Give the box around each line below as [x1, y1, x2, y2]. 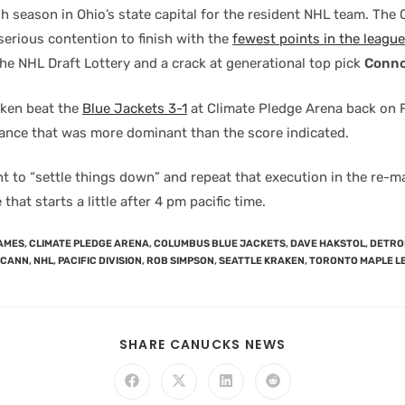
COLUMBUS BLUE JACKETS [154, 237, 286, 250]
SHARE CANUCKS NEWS [118, 335, 287, 353]
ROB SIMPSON [146, 254, 214, 267]
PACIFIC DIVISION [58, 254, 142, 267]
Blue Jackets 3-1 [82, 99, 187, 117]
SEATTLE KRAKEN [219, 254, 305, 267]
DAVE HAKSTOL [290, 237, 365, 250]
